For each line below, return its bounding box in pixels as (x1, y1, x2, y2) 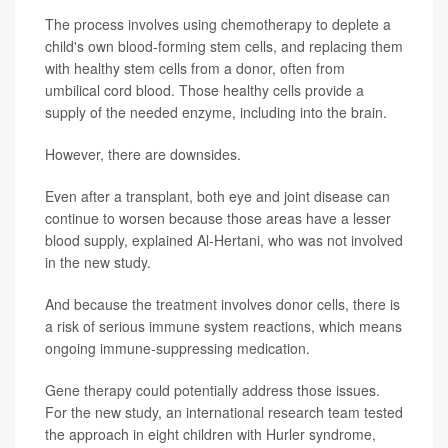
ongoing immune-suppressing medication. (45, 338, 310, 359)
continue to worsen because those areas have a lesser (45, 208, 391, 229)
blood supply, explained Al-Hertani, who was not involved (45, 230, 403, 251)
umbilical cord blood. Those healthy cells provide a (45, 80, 364, 101)
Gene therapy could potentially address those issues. (45, 380, 380, 401)
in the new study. (45, 252, 151, 273)
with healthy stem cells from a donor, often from (45, 58, 345, 79)
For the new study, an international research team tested (45, 402, 403, 423)
